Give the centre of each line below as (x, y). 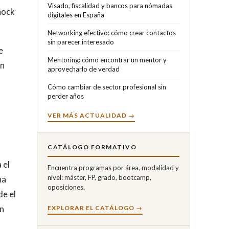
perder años (66, 96)
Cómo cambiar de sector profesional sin (107, 87)
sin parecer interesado (81, 42)
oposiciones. (66, 187)
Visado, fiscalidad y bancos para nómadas (110, 5)
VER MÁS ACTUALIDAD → (91, 115)
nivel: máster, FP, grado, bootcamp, (99, 177)
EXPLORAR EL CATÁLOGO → (95, 208)
